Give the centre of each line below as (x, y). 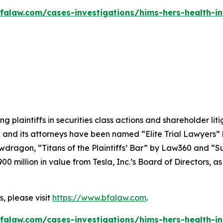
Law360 (176, 148)
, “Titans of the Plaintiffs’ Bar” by (98, 148)
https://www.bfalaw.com (99, 198)
